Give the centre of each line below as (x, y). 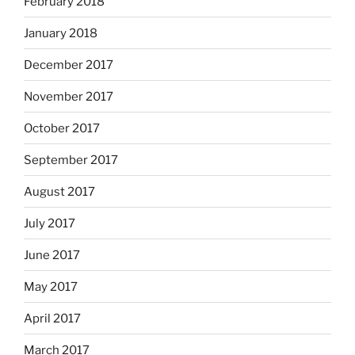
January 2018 (61, 33)
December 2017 (69, 65)
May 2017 (51, 286)
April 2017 (52, 318)
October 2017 (62, 128)
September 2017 (71, 160)
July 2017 (50, 223)
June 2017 (52, 255)
